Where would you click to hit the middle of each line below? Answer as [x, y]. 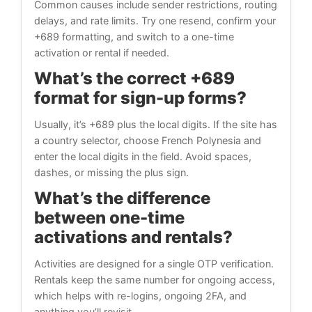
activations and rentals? [133, 237]
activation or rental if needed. [102, 53]
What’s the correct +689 [134, 79]
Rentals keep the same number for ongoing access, [155, 280]
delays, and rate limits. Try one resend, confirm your [155, 21]
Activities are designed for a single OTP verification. [154, 264]
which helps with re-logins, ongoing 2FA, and [140, 296]
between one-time [109, 218]
